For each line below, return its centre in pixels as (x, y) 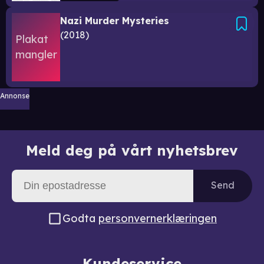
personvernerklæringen (158, 218)
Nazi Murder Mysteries (115, 21)
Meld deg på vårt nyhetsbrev (132, 150)
